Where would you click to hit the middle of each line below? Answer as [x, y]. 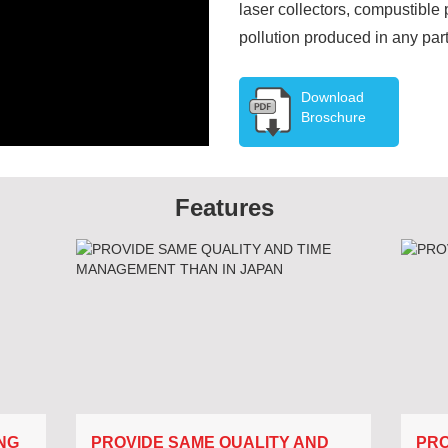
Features [224, 207]
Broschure [334, 117]
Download [333, 97]
